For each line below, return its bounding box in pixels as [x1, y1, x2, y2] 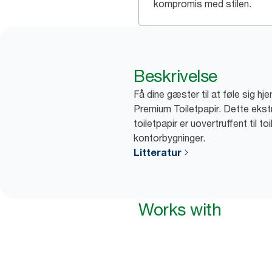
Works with [138, 199, 221, 220]
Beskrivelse [134, 66, 217, 86]
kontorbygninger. [134, 132, 205, 144]
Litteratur [134, 146, 182, 158]
